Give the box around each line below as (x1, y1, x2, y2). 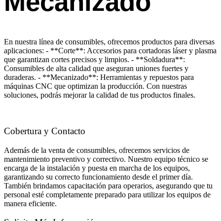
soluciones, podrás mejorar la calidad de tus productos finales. (4, 91, 195, 100)
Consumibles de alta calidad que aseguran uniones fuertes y (4, 64, 188, 73)
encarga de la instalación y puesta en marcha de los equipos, (4, 163, 190, 172)
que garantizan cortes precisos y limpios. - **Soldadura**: (4, 55, 185, 64)
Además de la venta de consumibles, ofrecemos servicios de (4, 146, 189, 154)
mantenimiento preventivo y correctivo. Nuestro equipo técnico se (4, 154, 208, 163)
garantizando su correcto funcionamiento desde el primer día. (4, 172, 193, 181)
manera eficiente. (4, 199, 57, 208)
